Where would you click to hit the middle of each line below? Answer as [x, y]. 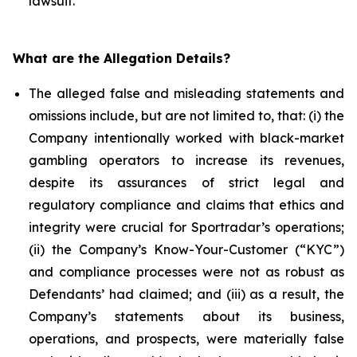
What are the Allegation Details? [122, 58]
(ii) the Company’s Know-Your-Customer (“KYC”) [186, 249]
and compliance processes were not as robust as [186, 272]
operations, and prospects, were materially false [186, 339]
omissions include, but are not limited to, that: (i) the [186, 116]
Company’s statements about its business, [186, 316]
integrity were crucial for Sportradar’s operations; [186, 227]
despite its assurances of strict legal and [186, 182]
